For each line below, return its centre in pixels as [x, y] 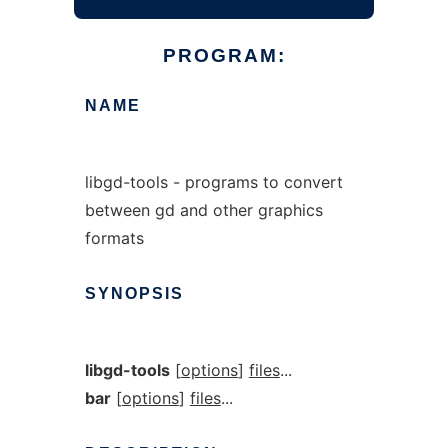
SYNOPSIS [134, 293]
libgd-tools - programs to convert [213, 182]
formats [114, 238]
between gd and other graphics [203, 210]
